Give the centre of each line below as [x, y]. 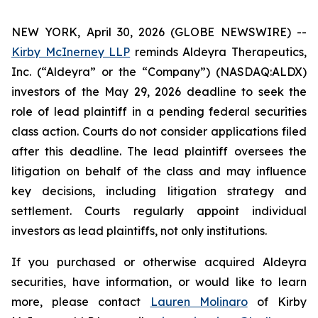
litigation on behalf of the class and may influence [159, 171]
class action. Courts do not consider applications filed [159, 131]
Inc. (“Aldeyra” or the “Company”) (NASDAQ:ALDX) [159, 72]
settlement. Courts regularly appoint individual [159, 211]
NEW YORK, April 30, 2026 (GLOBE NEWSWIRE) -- [159, 32]
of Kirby [277, 302]
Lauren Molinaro [199, 302]
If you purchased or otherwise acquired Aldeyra [159, 262]
